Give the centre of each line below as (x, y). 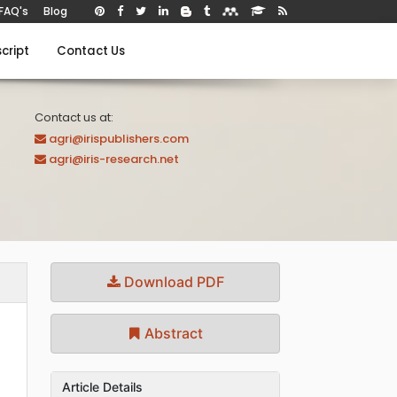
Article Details (103, 386)
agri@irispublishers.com (119, 139)
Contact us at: (74, 117)
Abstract (172, 333)
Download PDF (172, 281)
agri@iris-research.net (114, 159)
